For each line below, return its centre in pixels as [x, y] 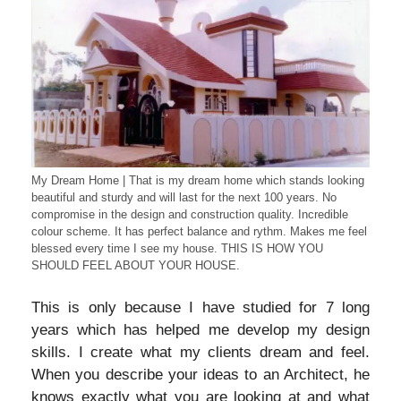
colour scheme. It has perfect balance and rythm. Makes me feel [199, 231]
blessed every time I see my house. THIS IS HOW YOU [177, 248]
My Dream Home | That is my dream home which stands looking [198, 180]
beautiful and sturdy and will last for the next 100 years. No [184, 197]
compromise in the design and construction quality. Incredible [190, 214]
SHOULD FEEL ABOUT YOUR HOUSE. [136, 265]
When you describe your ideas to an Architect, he [200, 375]
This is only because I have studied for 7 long [200, 308]
